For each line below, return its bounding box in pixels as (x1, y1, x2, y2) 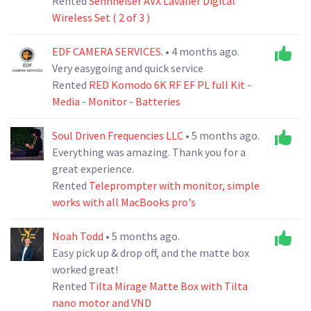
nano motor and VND (52, 295, 151, 310)
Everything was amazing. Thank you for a (52, 144, 246, 159)
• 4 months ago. (165, 44, 239, 58)
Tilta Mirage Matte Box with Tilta (89, 278, 248, 293)
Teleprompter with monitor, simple (89, 178, 260, 192)
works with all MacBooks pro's (52, 194, 196, 209)
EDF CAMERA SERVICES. (52, 44, 165, 58)
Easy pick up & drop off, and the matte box (52, 245, 249, 260)
